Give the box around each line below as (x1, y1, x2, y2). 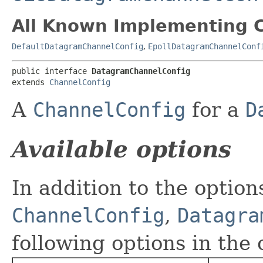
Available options (12, 135, 231, 163)
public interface (12, 66, 92, 76)
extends (12, 77, 49, 87)
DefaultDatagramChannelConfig (12, 41, 143, 51)
